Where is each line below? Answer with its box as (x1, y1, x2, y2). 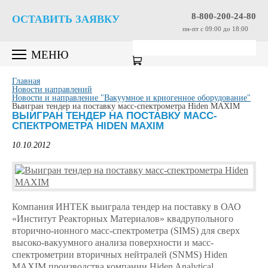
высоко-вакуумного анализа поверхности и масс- (12, 237, 214, 248)
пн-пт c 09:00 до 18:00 (182, 25, 248, 32)
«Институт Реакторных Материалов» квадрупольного (12, 214, 233, 224)
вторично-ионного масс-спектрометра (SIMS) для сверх (12, 226, 240, 236)
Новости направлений (12, 85, 92, 94)
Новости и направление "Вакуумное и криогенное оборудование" (12, 93, 251, 102)
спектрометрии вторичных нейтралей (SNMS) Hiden (12, 249, 227, 260)
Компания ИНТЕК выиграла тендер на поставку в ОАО (12, 202, 241, 212)
